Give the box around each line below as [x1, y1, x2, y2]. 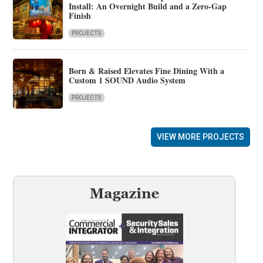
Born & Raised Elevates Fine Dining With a [69, 65, 225, 77]
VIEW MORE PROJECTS [156, 131, 244, 141]
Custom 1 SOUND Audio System [69, 74, 186, 87]
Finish [69, 9, 92, 22]
